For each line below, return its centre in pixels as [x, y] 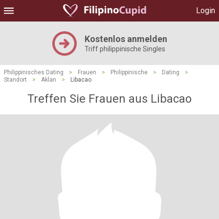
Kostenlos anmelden [126, 39]
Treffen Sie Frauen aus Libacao [109, 99]
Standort [15, 80]
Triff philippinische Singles [125, 49]
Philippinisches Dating [34, 72]
